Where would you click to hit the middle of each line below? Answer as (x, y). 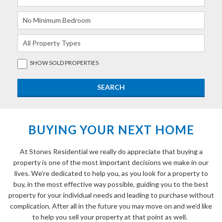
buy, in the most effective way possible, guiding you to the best (111, 184)
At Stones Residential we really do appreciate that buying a (111, 152)
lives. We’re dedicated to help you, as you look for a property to (111, 173)
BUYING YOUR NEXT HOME (111, 130)
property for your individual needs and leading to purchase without (111, 195)
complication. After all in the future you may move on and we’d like (111, 206)
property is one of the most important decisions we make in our (111, 163)
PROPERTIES (81, 62)
